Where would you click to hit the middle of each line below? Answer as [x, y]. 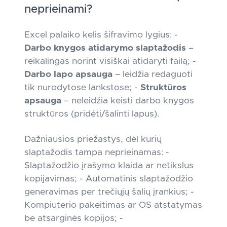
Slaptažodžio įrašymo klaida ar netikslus [109, 166]
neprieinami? [58, 9]
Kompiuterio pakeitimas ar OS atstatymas [113, 205]
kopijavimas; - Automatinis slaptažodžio [109, 179]
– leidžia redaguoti [153, 74]
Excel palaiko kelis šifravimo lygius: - [101, 35]
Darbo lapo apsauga [68, 74]
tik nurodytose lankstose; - [82, 88]
